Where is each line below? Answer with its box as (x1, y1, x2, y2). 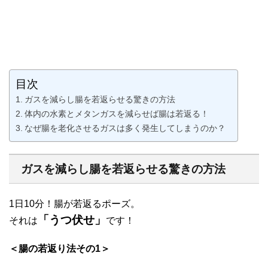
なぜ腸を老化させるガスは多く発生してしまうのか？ (24, 123, 226, 133)
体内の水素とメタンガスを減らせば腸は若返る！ (24, 108, 209, 118)
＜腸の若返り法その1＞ (9, 243, 110, 254)
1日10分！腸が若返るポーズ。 (9, 198, 140, 209)
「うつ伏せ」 (38, 213, 106, 226)
